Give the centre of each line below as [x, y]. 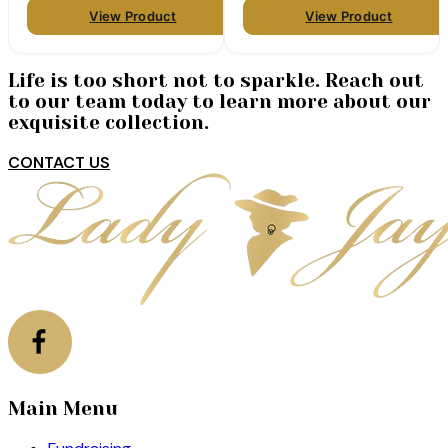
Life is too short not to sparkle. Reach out [216, 81]
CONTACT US [59, 163]
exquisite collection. [108, 123]
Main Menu [63, 408]
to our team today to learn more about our [219, 102]
